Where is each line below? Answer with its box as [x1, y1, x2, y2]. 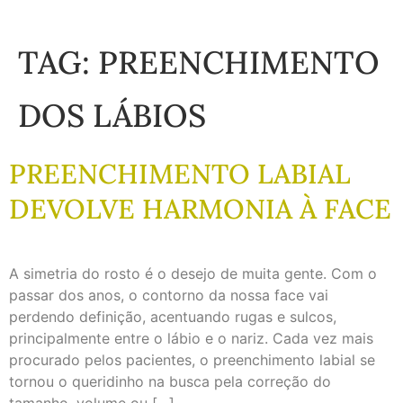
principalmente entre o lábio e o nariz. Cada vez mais [9, 329, 373, 347]
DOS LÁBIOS [18, 95, 206, 136]
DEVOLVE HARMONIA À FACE [9, 192, 391, 226]
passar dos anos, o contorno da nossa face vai [9, 286, 328, 304]
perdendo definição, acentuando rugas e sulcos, [9, 308, 336, 326]
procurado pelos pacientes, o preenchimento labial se [9, 351, 375, 369]
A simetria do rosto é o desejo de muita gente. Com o [9, 264, 377, 282]
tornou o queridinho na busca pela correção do [9, 372, 331, 390]
